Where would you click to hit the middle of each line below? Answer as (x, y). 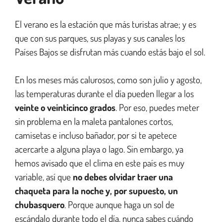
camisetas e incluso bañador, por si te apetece (96, 135)
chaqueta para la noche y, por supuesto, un (96, 191)
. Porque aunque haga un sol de (119, 205)
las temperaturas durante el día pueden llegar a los (104, 94)
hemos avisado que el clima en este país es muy (100, 163)
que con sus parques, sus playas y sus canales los (100, 38)
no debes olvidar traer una (123, 177)
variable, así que (44, 177)
